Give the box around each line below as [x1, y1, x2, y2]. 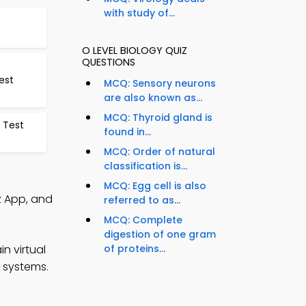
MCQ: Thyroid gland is [104, 111, 212, 125]
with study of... [104, 6, 175, 20]
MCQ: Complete [104, 213, 182, 227]
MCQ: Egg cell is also [104, 179, 206, 193]
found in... [104, 125, 151, 139]
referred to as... [104, 193, 180, 208]
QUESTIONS [82, 55, 135, 70]
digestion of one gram [104, 227, 216, 242]
